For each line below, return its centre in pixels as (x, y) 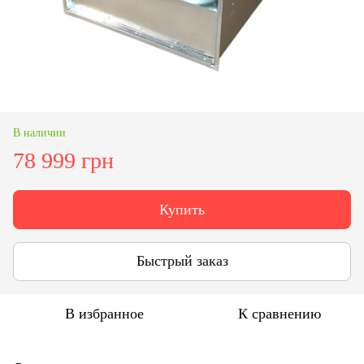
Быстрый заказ (182, 261)
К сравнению (279, 313)
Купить (182, 209)
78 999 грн (63, 160)
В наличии (39, 132)
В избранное (104, 313)
